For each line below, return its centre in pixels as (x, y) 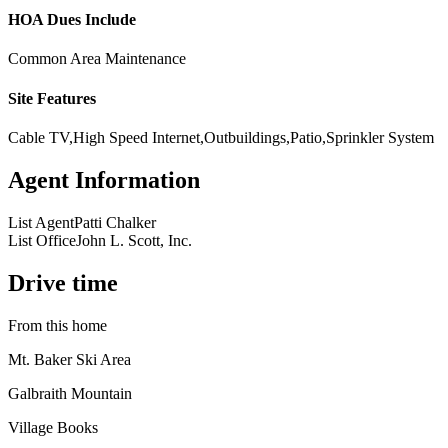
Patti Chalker (115, 222)
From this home (57, 325)
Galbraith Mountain (70, 393)
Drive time (63, 282)
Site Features (52, 98)
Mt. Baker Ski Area (69, 359)
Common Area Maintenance (97, 59)
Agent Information (104, 179)
